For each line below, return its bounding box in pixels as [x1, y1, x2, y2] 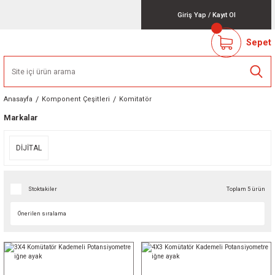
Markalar [4, 113, 38, 122]
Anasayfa [4, 95, 33, 103]
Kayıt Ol [212, 10, 236, 19]
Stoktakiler [28, 185, 57, 192]
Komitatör [119, 95, 152, 103]
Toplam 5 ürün [227, 185, 265, 192]
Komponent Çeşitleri [42, 95, 110, 103]
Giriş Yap [177, 10, 206, 19]
